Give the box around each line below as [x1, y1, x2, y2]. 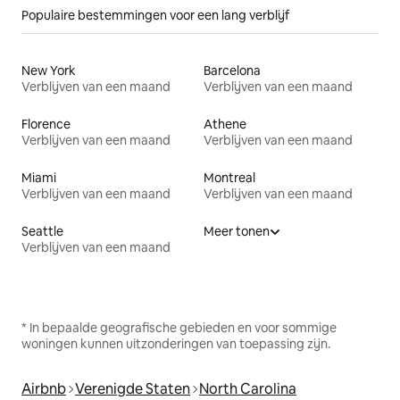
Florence [21, 116, 71, 133]
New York [21, 62, 76, 79]
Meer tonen [204, 223, 270, 240]
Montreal [204, 170, 255, 187]
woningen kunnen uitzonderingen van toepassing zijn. [21, 336, 330, 353]
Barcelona [204, 62, 261, 79]
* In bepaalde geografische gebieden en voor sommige [21, 320, 337, 337]
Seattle [21, 223, 63, 240]
